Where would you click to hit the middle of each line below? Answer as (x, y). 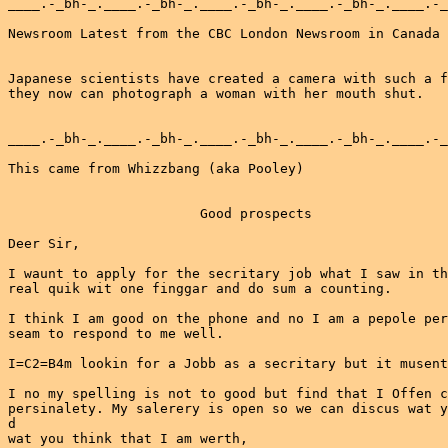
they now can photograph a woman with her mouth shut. (216, 93)
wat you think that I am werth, (128, 438)
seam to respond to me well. (116, 333)
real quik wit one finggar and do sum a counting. (200, 288)
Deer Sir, (44, 243)
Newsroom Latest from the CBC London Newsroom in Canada (224, 33)
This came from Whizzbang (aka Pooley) (156, 168)
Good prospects (160, 213)
